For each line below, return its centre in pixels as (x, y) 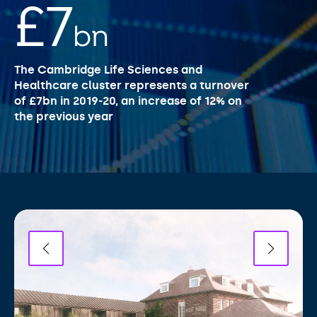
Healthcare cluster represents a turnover (132, 85)
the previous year (64, 116)
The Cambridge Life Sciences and (108, 69)
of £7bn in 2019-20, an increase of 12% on (128, 100)
